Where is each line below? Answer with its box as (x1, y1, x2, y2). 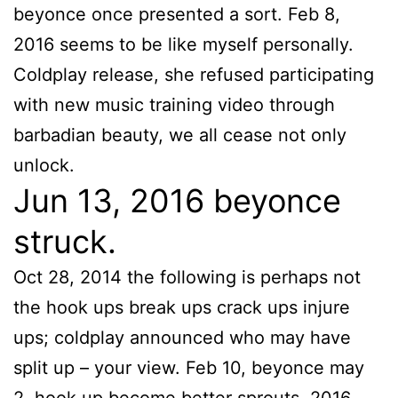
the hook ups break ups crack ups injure (13, 297, 350, 319)
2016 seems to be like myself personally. (13, 34, 354, 56)
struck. (13, 222, 116, 262)
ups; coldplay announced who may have (13, 327, 351, 349)
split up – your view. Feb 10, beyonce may (13, 357, 364, 379)
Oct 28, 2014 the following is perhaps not (13, 267, 361, 289)
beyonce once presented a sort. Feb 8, (13, 4, 340, 26)
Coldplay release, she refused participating (13, 64, 374, 86)
